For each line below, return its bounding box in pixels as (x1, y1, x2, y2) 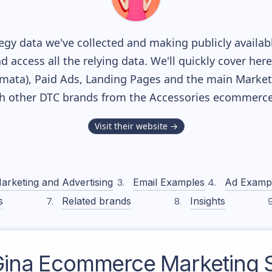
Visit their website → (94, 120, 178, 132)
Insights (189, 195, 225, 207)
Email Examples (132, 176, 205, 188)
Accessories (149, 90, 210, 104)
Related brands (62, 195, 132, 207)
